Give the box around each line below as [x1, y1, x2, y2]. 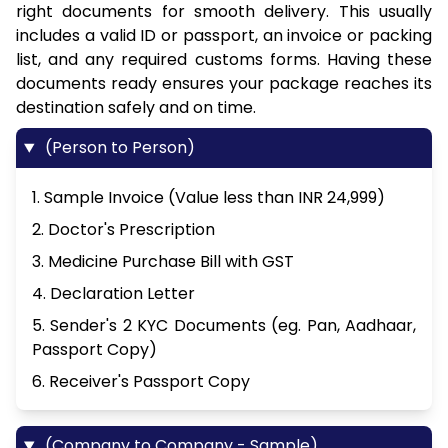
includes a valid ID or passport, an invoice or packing [16, 24, 432, 48]
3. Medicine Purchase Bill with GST [32, 250, 294, 274]
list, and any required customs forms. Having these [16, 48, 432, 72]
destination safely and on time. [16, 96, 256, 120]
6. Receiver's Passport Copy [32, 370, 250, 394]
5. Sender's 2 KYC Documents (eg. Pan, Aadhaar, [32, 314, 416, 338]
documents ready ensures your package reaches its [16, 72, 432, 96]
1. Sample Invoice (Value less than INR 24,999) [32, 186, 385, 210]
